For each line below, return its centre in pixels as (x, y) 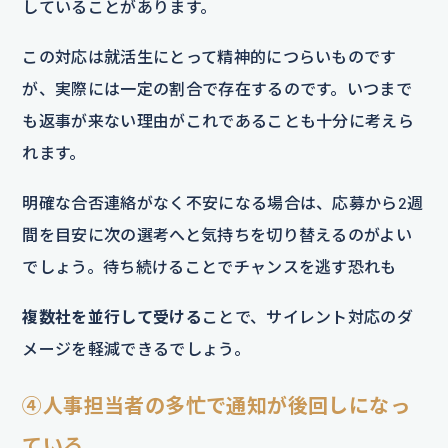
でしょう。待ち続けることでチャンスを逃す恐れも (209, 267)
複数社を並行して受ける (112, 317)
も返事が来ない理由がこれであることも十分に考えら (218, 121)
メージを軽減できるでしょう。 (136, 349)
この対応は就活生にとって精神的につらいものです (209, 57)
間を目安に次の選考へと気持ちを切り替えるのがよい (217, 235)
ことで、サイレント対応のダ (307, 317)
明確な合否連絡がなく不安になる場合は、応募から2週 (223, 203)
